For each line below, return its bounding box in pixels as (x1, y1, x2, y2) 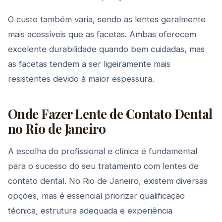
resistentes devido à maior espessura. (8, 74, 154, 84)
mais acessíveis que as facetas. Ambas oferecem (8, 29, 196, 39)
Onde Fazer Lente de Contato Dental (8, 105, 213, 122)
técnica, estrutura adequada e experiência (8, 206, 172, 216)
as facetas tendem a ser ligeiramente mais (8, 59, 170, 69)
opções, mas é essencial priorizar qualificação (8, 191, 185, 201)
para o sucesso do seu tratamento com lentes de (8, 161, 199, 171)
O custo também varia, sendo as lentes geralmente (8, 14, 206, 24)
